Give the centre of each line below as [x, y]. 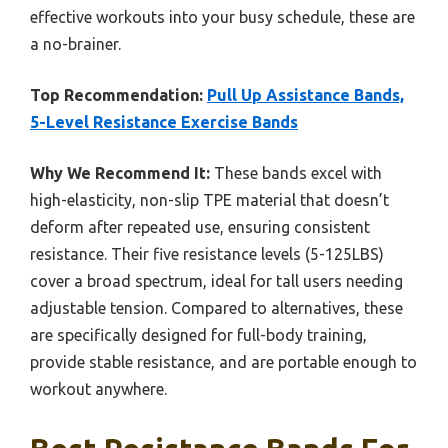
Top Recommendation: [116, 95]
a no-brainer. [75, 44]
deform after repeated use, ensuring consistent [200, 227]
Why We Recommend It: [120, 173]
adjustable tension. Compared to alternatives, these [216, 308]
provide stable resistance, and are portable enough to [223, 362]
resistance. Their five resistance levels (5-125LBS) [207, 254]
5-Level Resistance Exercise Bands [164, 122]
